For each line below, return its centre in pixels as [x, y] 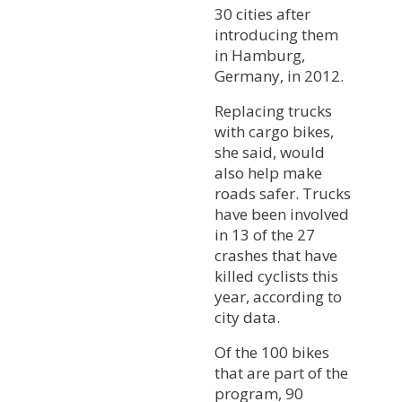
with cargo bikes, [274, 131]
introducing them [276, 34]
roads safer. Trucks [283, 193]
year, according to [278, 296]
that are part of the [281, 372]
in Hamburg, [260, 55]
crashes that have [276, 255]
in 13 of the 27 [265, 234]
